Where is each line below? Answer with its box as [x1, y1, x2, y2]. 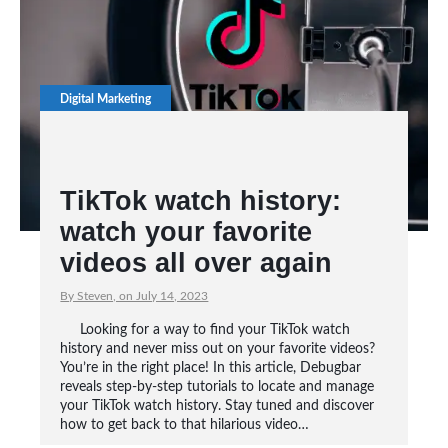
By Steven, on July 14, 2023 [60, 290, 209, 302]
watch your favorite [60, 217, 313, 247]
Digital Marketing [60, 93, 152, 105]
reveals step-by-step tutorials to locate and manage [60, 380, 375, 394]
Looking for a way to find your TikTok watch [80, 323, 351, 337]
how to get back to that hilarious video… [60, 418, 310, 432]
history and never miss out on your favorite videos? [60, 342, 376, 356]
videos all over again [60, 248, 333, 278]
